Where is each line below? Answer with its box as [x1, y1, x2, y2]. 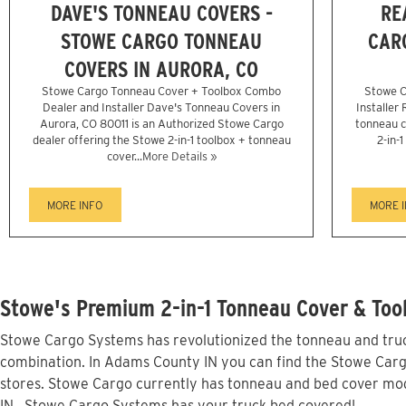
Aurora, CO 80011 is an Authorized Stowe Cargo [39, 116, 284, 130]
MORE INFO [47, 198, 103, 212]
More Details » [141, 149, 217, 163]
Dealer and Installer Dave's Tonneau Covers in [43, 100, 280, 114]
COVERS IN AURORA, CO [64, 55, 258, 82]
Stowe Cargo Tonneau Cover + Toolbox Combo [42, 83, 281, 98]
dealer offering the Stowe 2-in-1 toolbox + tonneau [32, 132, 291, 147]
